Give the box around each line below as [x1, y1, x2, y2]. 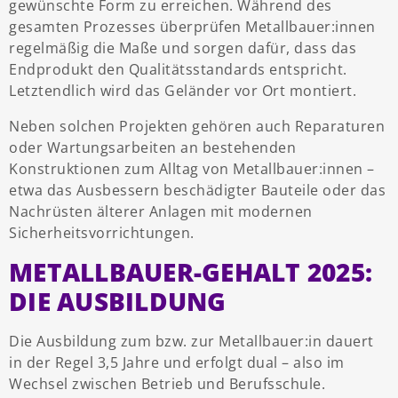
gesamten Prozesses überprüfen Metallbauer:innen [9, 17, 376, 37]
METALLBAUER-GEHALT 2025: [9, 255, 372, 290]
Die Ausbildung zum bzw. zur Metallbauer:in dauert [9, 331, 374, 352]
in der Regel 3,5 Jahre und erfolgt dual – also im [9, 353, 345, 373]
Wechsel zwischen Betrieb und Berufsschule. [9, 374, 325, 394]
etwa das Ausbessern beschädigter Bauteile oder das [9, 180, 386, 201]
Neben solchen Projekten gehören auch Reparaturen [9, 116, 385, 137]
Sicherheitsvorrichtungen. [9, 223, 195, 243]
